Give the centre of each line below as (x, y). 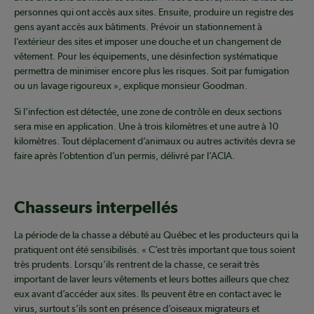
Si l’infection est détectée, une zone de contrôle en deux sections (148, 112)
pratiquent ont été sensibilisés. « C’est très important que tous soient (155, 250)
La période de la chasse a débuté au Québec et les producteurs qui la (156, 235)
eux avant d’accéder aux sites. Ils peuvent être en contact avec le (148, 294)
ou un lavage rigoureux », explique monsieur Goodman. (131, 86)
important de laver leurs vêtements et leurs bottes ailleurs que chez (151, 279)
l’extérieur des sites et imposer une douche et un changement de (148, 42)
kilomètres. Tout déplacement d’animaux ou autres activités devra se (155, 141)
